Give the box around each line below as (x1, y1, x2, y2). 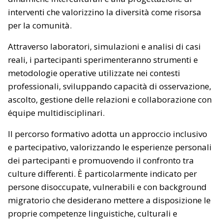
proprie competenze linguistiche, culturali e (8, 207, 177, 219)
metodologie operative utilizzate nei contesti (8, 67, 180, 79)
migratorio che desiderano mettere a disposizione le (8, 194, 211, 206)
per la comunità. (8, 19, 72, 31)
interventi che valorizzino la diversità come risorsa (8, 6, 201, 18)
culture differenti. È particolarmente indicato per (8, 167, 197, 179)
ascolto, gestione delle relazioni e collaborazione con (8, 93, 212, 105)
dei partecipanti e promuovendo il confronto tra (8, 154, 194, 166)
